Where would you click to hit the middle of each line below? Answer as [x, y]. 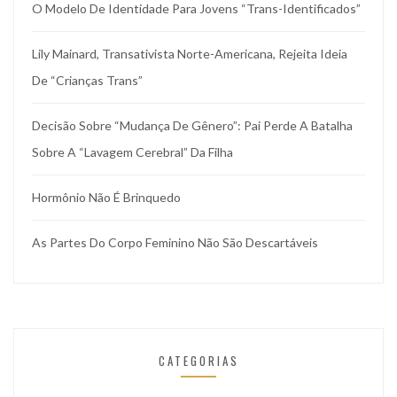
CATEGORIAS [198, 361]
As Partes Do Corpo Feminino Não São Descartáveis [175, 243]
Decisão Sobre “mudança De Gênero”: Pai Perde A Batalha [192, 126]
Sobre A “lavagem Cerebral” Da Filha [132, 152]
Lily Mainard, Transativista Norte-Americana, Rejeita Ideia [190, 54]
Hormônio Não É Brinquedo [106, 198]
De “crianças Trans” [87, 81]
